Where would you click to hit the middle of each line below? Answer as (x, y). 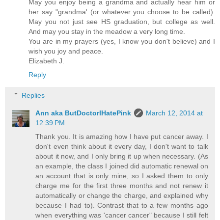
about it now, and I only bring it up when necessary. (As (122, 156)
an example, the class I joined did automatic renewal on (122, 166)
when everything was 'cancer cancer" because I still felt (122, 215)
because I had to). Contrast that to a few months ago (122, 205)
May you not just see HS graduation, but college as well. (122, 22)
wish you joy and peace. (66, 51)
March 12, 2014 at (175, 113)
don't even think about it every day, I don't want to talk (122, 146)
